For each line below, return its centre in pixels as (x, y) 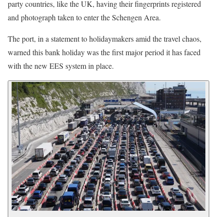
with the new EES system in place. (61, 65)
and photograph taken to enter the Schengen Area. (84, 17)
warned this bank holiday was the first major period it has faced (104, 52)
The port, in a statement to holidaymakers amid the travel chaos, (105, 38)
